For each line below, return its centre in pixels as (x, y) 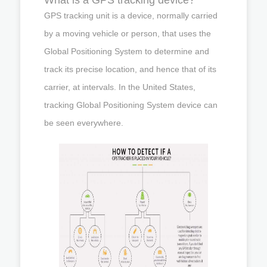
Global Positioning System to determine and (127, 51)
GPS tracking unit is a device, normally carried (131, 15)
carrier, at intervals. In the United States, (120, 87)
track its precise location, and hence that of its (130, 69)
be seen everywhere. (84, 122)
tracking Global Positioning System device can (131, 105)
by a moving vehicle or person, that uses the (128, 33)
